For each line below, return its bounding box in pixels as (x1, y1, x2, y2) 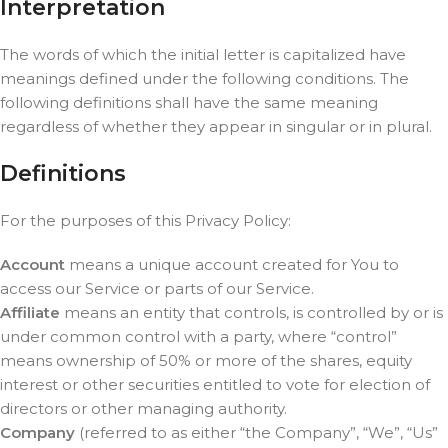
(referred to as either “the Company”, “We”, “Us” (75, 423, 438, 442)
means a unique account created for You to (65, 255, 399, 274)
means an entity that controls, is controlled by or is (60, 303, 443, 322)
